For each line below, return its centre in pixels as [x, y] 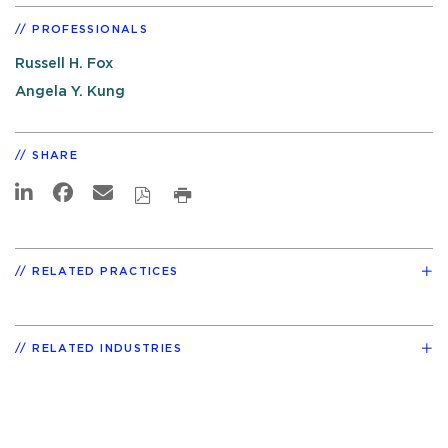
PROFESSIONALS [90, 29]
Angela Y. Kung [70, 92]
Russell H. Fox [64, 63]
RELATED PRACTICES [105, 271]
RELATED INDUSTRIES [107, 348]
